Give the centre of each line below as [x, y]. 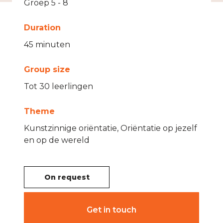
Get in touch [111, 210]
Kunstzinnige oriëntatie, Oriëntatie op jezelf [111, 128]
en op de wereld [57, 140]
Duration [42, 28]
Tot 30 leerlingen [58, 86]
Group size [47, 69]
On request [67, 177]
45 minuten [47, 45]
